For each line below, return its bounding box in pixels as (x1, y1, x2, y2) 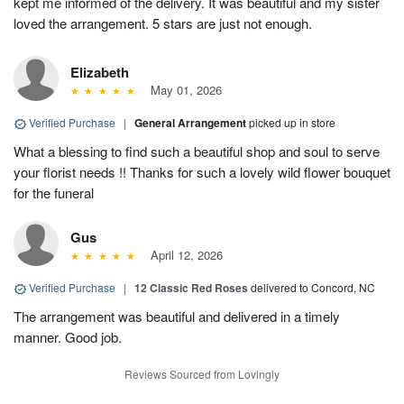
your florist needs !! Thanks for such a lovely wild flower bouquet (14, 162, 390, 182)
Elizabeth (70, 62, 129, 83)
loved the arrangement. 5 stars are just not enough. (14, 14, 312, 33)
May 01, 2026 (142, 81, 222, 99)
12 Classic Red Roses (134, 280, 248, 297)
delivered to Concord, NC (251, 280, 375, 296)
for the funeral (14, 183, 94, 203)
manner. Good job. (14, 327, 122, 347)
